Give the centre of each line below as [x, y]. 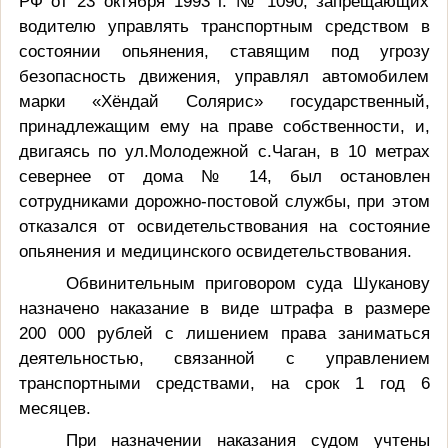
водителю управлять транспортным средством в [224, 25]
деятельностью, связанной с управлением [224, 357]
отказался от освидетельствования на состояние [224, 225]
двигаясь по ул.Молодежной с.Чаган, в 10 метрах [224, 150]
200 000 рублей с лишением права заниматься [224, 332]
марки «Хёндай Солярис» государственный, [224, 100]
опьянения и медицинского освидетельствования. [215, 250]
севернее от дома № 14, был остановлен [224, 175]
